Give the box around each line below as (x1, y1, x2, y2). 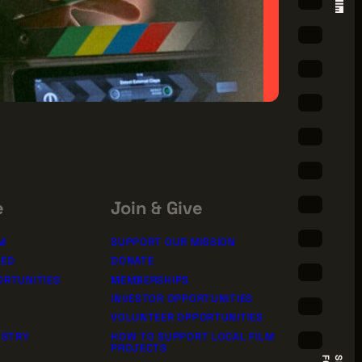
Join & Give (111, 195, 204, 220)
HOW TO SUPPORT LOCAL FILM (111, 328, 275, 343)
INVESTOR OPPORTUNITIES (111, 291, 254, 306)
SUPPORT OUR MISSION (111, 234, 236, 249)
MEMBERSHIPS (111, 271, 190, 287)
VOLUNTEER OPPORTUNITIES (111, 309, 263, 325)
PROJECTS (111, 339, 167, 355)
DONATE (111, 253, 154, 268)
